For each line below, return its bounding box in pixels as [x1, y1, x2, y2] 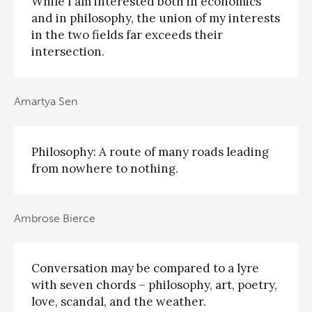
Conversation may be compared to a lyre [31, 260, 259, 276]
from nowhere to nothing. [31, 160, 178, 176]
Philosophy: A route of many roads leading [31, 143, 269, 159]
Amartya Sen [14, 95, 77, 109]
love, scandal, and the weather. [31, 294, 206, 310]
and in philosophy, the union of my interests [31, 10, 280, 26]
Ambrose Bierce [14, 212, 95, 226]
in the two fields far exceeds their [31, 26, 223, 42]
